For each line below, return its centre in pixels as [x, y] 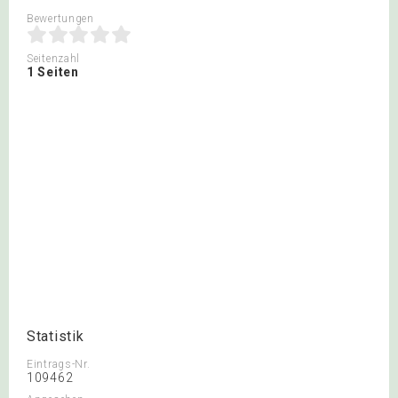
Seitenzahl [53, 59]
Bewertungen [60, 19]
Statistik [56, 336]
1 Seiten [53, 72]
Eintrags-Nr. [59, 364]
